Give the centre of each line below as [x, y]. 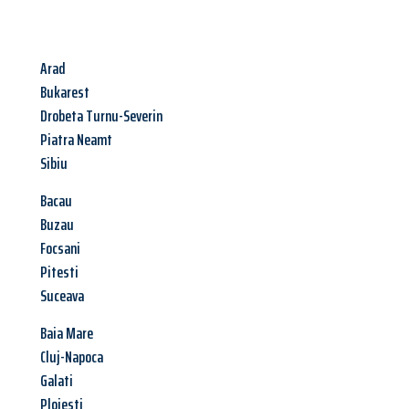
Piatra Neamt [76, 140]
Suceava [62, 296]
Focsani [60, 249]
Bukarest [65, 93]
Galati [57, 381]
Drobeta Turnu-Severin [101, 116]
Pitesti [59, 273]
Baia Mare [67, 334]
